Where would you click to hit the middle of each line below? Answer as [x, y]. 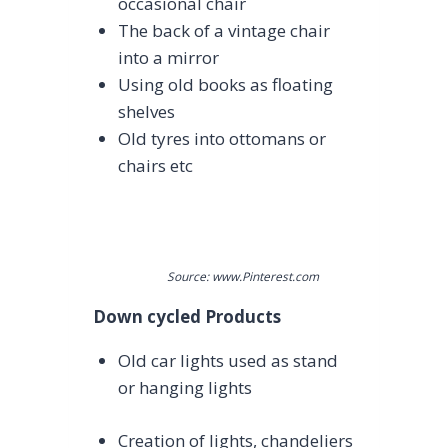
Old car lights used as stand [228, 361]
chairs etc [156, 165]
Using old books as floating [226, 84]
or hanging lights [185, 388]
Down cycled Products [186, 317]
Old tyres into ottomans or [222, 138]
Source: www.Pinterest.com [242, 276]
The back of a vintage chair [224, 30]
